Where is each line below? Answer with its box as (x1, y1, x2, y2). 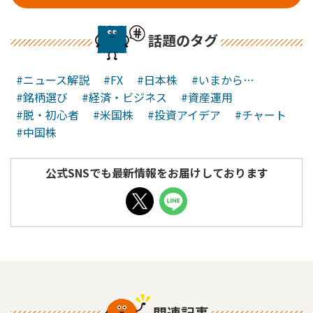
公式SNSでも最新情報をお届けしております (45, 163, 268, 181)
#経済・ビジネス (82, 88, 167, 105)
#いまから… (191, 71, 254, 88)
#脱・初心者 (16, 105, 79, 123)
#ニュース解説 (16, 71, 89, 88)
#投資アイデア (147, 105, 221, 123)
